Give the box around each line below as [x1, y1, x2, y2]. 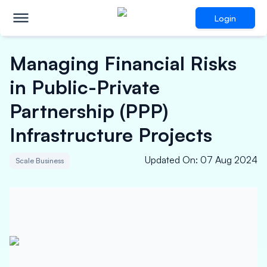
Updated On [145, 154, 195, 166]
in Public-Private [10, 75, 160, 99]
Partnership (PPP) [10, 99, 168, 123]
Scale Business [15, 156, 64, 165]
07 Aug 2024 [200, 154, 257, 166]
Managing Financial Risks [10, 51, 237, 75]
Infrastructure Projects [10, 123, 212, 147]
